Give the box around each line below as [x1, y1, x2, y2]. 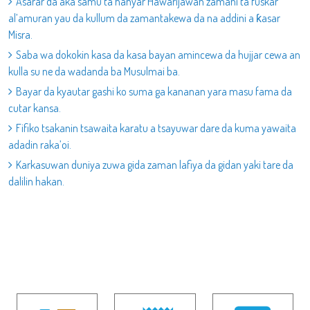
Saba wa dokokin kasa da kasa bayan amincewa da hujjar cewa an [16, 48, 300, 62]
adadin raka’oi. [8, 138, 71, 152]
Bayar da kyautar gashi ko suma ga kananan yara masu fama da [16, 84, 292, 98]
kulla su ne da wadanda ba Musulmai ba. [8, 64, 180, 78]
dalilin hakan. [8, 174, 64, 188]
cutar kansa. [8, 101, 61, 115]
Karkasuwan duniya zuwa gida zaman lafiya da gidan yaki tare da [16, 158, 293, 172]
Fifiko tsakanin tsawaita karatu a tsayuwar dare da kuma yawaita [16, 121, 296, 135]
